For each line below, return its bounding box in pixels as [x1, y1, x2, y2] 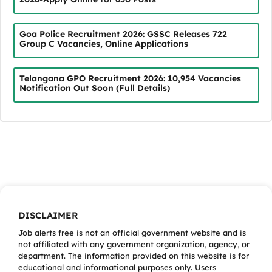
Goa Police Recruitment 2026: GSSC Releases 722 [19, 29, 227, 40]
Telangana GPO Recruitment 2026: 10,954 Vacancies [19, 73, 241, 84]
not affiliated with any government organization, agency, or [18, 239, 250, 249]
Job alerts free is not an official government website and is [18, 227, 246, 237]
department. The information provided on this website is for [18, 250, 249, 260]
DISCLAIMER [18, 209, 78, 221]
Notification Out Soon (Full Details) [19, 83, 170, 94]
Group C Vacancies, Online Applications [19, 38, 188, 50]
